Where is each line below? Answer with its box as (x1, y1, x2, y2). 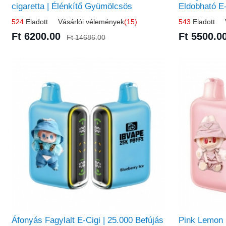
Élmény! (179, 12, 210, 22)
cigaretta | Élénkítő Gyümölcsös (12, 1, 133, 11)
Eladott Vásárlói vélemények (24, 17, 125, 26)
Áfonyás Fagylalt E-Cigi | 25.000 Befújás (12, 215, 164, 225)
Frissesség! (12, 12, 56, 22)
